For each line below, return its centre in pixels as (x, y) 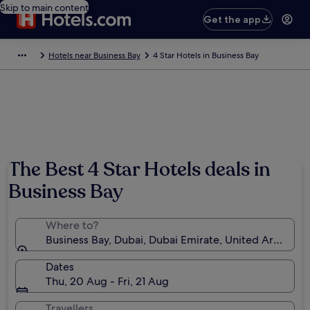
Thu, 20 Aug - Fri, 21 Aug (107, 281)
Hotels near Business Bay (94, 55)
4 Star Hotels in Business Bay (206, 55)
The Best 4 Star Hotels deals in (139, 170)
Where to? (72, 225)
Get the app (232, 19)
